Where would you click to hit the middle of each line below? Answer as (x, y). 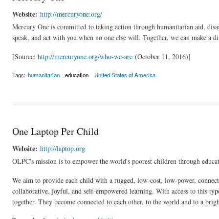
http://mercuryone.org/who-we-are (85, 56)
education (77, 75)
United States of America (125, 75)
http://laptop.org (63, 149)
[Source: (25, 56)
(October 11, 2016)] (162, 56)
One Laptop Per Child (55, 131)
